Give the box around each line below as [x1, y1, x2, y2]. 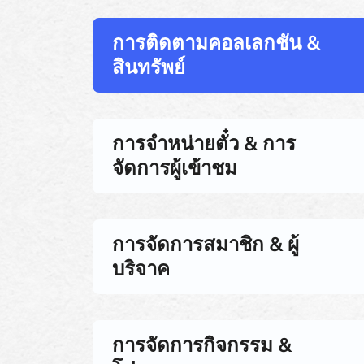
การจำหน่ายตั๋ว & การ [112, 130, 296, 157]
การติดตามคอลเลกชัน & [112, 29, 320, 56]
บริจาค [112, 255, 170, 282]
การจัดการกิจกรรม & [112, 331, 292, 358]
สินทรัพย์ [112, 54, 185, 80]
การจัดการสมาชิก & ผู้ [112, 231, 299, 258]
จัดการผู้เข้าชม [112, 154, 237, 181]
